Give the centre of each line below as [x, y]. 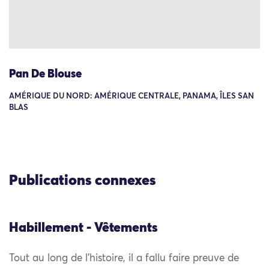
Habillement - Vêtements [83, 228]
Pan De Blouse [45, 74]
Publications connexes [82, 180]
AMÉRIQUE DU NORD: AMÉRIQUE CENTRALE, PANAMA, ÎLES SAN [131, 97]
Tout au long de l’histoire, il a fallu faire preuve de [124, 259]
